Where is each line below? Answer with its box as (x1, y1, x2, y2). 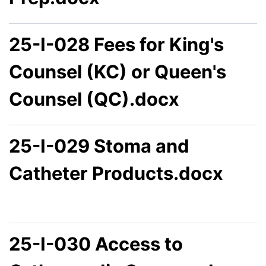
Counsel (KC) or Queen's (9, 61, 226, 83)
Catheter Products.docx (9, 162, 223, 185)
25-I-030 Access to (9, 232, 183, 255)
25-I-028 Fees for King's (9, 33, 224, 56)
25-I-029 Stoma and (9, 135, 189, 157)
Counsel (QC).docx (9, 88, 179, 110)
